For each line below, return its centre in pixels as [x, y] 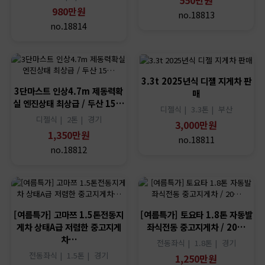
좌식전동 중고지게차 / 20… [196, 227]
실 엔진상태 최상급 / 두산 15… [69, 104]
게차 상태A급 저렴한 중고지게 [69, 227]
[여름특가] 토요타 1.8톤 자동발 [196, 215]
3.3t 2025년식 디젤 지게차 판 [196, 81]
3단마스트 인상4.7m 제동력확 [69, 91]
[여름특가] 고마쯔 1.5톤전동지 [69, 215]
